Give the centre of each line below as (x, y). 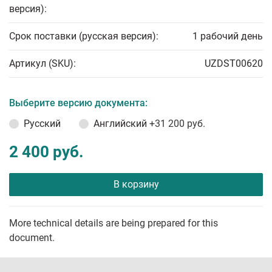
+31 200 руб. (177, 124)
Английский (121, 124)
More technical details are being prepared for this (114, 223)
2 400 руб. (46, 152)
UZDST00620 (234, 64)
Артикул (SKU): (42, 64)
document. (32, 238)
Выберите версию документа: (78, 103)
